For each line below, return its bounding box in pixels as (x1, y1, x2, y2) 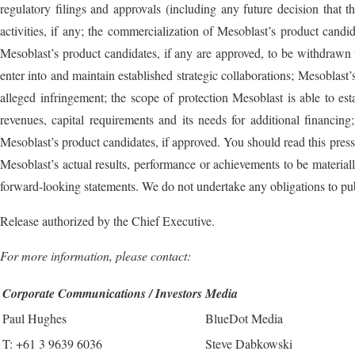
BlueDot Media (205, 310, 283, 327)
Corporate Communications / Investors (2, 284, 202, 303)
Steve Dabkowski (205, 335, 292, 353)
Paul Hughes (2, 310, 67, 327)
